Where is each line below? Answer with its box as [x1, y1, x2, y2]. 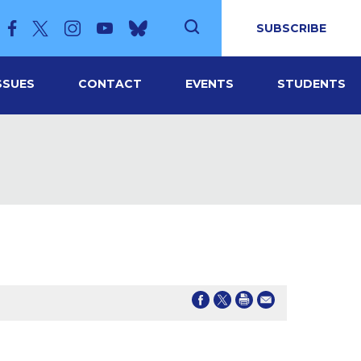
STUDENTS [277, 77, 346, 91]
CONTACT [78, 77, 142, 91]
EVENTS [185, 77, 234, 91]
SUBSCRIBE [256, 21, 326, 35]
